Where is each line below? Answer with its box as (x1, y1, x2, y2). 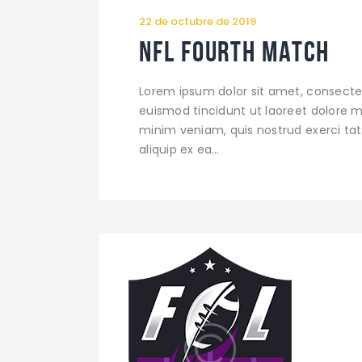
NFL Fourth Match (139, 35, 330, 67)
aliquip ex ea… (139, 141, 220, 158)
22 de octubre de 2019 (139, 13, 256, 29)
